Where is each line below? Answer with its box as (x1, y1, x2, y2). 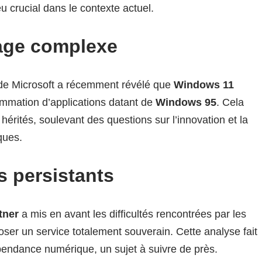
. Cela (216, 96, 244, 108)
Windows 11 (174, 79, 234, 91)
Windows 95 (156, 96, 216, 108)
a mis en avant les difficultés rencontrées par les (19, 208, 246, 220)
